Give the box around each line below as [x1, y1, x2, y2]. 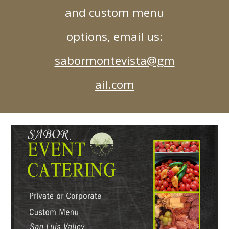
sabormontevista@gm [54, 53, 175, 69]
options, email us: [66, 29, 163, 45]
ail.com [95, 77, 134, 93]
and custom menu [65, 5, 164, 21]
